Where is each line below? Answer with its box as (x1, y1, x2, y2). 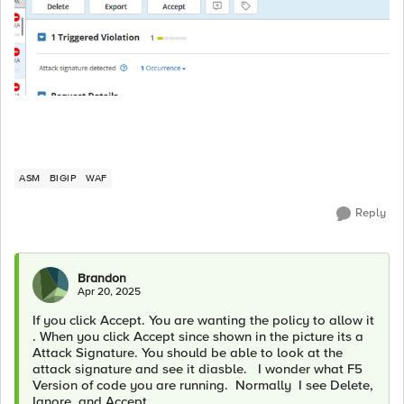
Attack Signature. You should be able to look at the (32, 344, 343, 361)
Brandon (78, 271, 126, 286)
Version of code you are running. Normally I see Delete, (32, 377, 373, 393)
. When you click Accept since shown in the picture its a (32, 328, 363, 344)
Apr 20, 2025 (78, 285, 141, 298)
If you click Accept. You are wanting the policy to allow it (32, 312, 374, 328)
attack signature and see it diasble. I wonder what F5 (32, 361, 363, 377)
